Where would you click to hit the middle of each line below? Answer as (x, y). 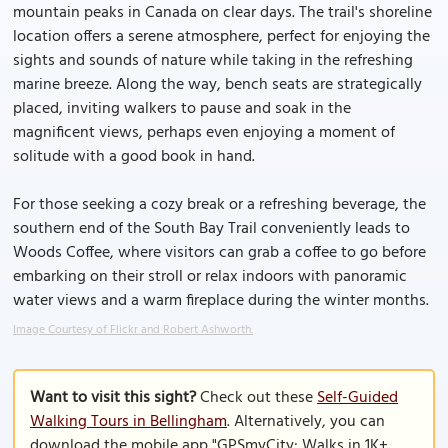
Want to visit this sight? (113, 398)
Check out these (256, 398)
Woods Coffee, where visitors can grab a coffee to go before (219, 253)
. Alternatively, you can (306, 422)
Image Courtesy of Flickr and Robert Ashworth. (133, 330)
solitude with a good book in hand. (134, 157)
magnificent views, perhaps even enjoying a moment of (204, 133)
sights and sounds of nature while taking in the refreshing (213, 61)
